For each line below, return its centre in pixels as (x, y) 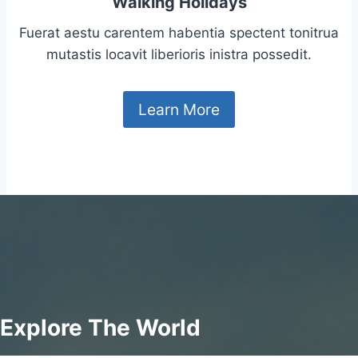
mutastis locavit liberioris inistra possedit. (179, 55)
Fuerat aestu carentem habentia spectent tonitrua (179, 33)
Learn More (179, 109)
